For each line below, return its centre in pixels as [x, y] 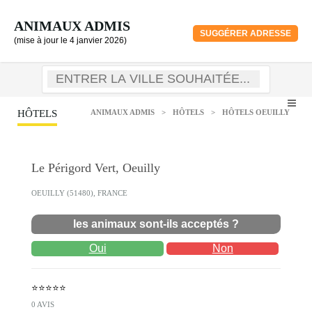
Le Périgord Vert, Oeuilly [96, 168]
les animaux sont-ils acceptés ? [156, 224]
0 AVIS [43, 304]
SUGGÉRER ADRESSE [245, 33]
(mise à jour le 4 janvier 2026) [70, 40]
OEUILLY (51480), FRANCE [79, 193]
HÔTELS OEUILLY [256, 112]
